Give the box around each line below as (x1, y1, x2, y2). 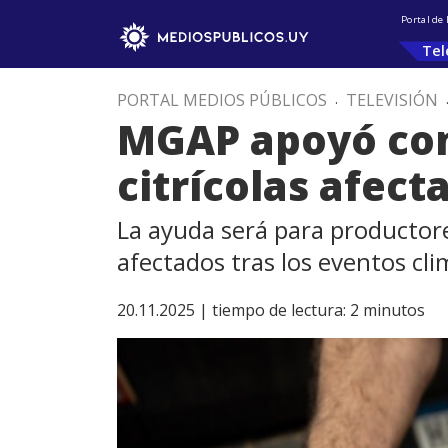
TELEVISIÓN (346, 89, 438, 111)
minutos (363, 299, 425, 321)
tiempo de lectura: (212, 299, 346, 321)
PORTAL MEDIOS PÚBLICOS (117, 89, 327, 111)
